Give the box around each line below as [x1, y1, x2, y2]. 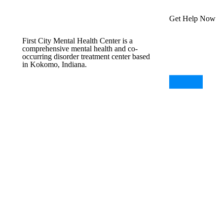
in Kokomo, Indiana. [22, 60, 87, 69]
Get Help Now [169, 14, 216, 23]
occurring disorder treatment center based [22, 52, 150, 61]
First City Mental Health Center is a [22, 37, 133, 45]
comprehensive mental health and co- [22, 44, 138, 53]
